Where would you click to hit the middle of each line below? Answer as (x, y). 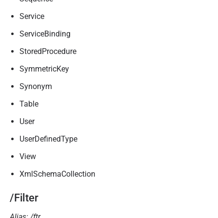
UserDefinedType (48, 139)
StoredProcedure (48, 51)
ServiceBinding (45, 34)
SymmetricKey (44, 69)
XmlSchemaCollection (57, 174)
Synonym (36, 86)
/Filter (24, 198)
